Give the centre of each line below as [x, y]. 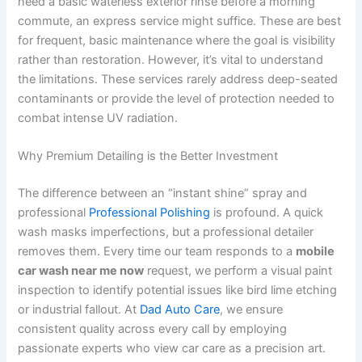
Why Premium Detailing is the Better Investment [148, 156]
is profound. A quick [267, 213]
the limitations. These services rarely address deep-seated [178, 80]
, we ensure [252, 310]
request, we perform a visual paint [238, 271]
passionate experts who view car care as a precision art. [172, 349]
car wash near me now [81, 271]
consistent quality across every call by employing [153, 329]
